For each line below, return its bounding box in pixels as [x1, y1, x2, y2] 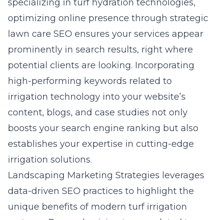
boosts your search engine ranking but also [8, 123, 198, 134]
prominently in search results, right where [8, 44, 193, 55]
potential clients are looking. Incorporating [8, 60, 194, 71]
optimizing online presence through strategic [8, 13, 208, 24]
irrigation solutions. [8, 154, 92, 165]
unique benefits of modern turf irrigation [8, 201, 187, 212]
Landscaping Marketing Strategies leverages [8, 170, 204, 181]
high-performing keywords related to [8, 76, 172, 86]
